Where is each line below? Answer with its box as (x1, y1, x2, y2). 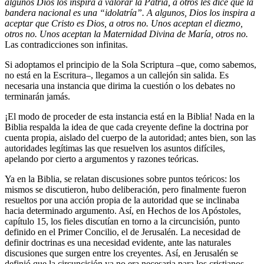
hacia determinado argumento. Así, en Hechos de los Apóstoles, (5, 206, 241, 216)
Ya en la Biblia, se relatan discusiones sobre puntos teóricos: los (5, 174, 240, 184)
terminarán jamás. (5, 91, 70, 102)
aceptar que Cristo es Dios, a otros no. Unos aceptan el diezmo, (5, 18, 243, 29)
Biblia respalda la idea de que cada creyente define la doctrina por (5, 122, 248, 133)
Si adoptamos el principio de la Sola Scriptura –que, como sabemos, (5, 60, 256, 70)
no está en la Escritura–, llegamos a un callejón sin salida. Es (5, 70, 229, 81)
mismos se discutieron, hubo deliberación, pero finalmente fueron (5, 184, 246, 195)
